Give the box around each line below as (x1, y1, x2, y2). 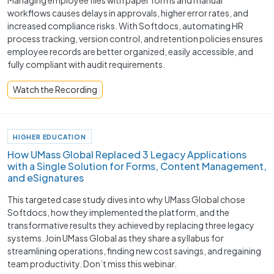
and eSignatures (7, 171, 84, 185)
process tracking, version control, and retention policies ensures (7, 32, 263, 44)
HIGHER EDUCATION (13, 133, 86, 141)
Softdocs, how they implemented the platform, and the (7, 207, 229, 218)
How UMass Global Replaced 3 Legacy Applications (7, 148, 246, 161)
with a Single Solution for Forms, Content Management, (7, 160, 267, 173)
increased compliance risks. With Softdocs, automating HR (7, 20, 243, 31)
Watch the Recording (13, 83, 97, 95)
